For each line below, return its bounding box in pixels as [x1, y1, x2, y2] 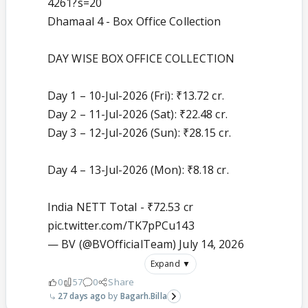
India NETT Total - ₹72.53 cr [47, 199, 193, 215]
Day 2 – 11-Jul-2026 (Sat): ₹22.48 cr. [47, 107, 228, 122]
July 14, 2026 [179, 236, 244, 252]
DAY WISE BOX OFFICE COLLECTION [47, 51, 234, 67]
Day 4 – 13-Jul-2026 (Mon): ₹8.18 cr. [47, 162, 229, 178]
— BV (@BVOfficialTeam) [47, 236, 179, 252]
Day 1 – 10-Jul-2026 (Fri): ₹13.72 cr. [47, 88, 224, 104]
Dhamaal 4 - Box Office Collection [47, 14, 221, 30]
